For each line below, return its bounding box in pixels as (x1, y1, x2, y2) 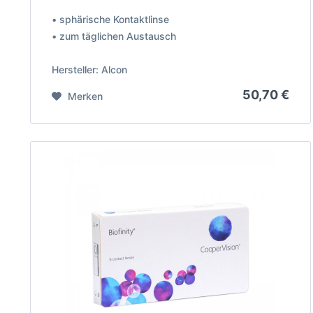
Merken (67, 89, 103, 102)
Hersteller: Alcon (51, 63, 127, 75)
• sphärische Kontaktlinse (51, 13, 169, 25)
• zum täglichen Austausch (51, 29, 176, 42)
